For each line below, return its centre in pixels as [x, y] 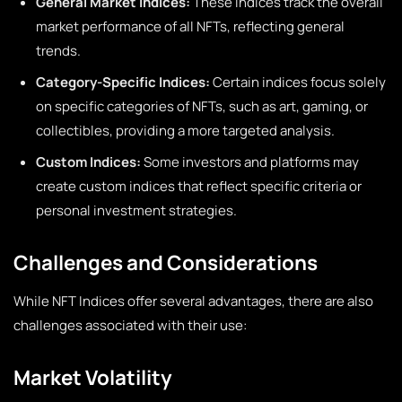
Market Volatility [93, 377]
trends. [58, 51]
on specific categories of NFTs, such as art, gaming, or [202, 106]
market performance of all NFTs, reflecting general [190, 26]
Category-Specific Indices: [123, 82]
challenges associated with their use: [130, 325]
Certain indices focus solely [298, 82]
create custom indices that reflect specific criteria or [199, 186]
